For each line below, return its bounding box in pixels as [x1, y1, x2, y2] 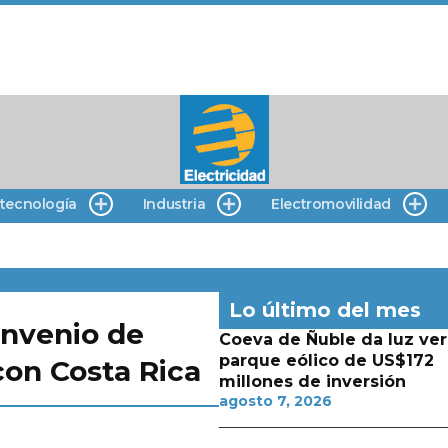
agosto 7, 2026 [218, 392, 332, 410]
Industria [142, 195, 206, 213]
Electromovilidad [271, 195, 391, 213]
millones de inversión [218, 372, 406, 391]
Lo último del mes [228, 298, 421, 322]
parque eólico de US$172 [218, 351, 434, 370]
